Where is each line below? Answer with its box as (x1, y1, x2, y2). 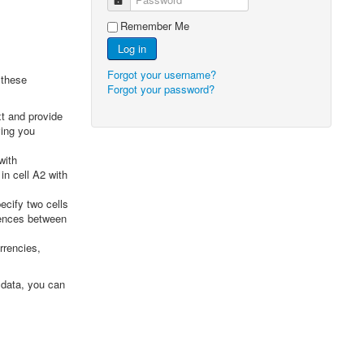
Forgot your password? (107, 81, 215, 97)
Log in (118, 41, 147, 56)
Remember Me (120, 18, 190, 33)
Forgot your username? (107, 67, 217, 82)
